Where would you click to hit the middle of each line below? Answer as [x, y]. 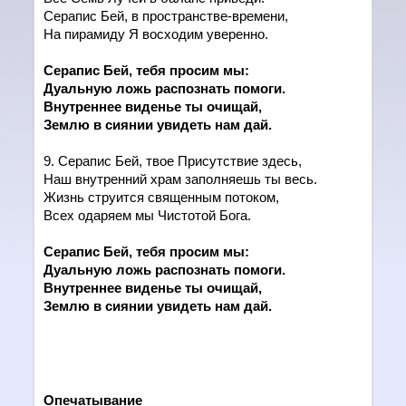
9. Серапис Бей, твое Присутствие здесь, [173, 161]
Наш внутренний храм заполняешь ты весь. [181, 179]
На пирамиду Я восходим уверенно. [156, 34]
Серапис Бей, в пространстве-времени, [166, 16]
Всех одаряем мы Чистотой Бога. [148, 215]
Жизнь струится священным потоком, [162, 197]
